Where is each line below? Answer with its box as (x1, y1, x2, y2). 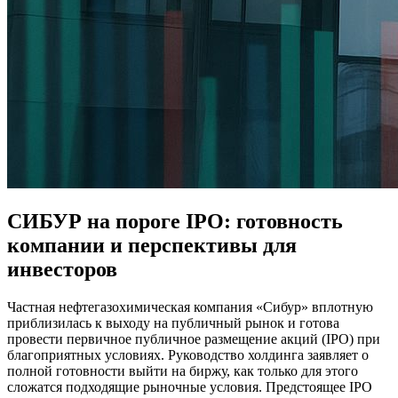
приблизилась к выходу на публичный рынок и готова (7, 315, 339, 331)
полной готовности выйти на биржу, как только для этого (7, 363, 358, 379)
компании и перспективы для (7, 234, 297, 258)
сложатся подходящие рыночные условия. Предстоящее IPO (7, 379, 372, 395)
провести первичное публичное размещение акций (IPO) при (7, 331, 380, 347)
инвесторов (7, 258, 117, 282)
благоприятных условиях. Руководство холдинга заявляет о (7, 347, 369, 363)
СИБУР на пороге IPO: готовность (7, 210, 343, 234)
